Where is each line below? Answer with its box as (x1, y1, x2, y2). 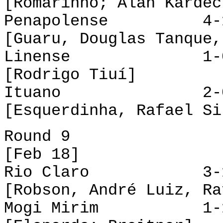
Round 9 (4, 127, 70, 146)
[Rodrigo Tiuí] (4, 66, 136, 84)
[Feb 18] (4, 145, 80, 164)
